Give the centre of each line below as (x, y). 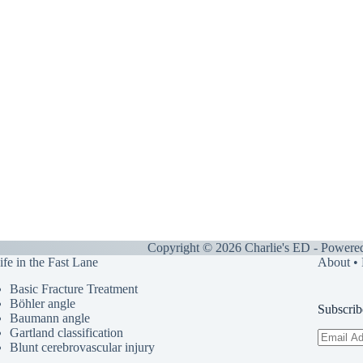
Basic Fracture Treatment (73, 289)
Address (337, 349)
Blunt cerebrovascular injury (82, 348)
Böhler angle (42, 304)
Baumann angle (49, 318)
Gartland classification (66, 333)
